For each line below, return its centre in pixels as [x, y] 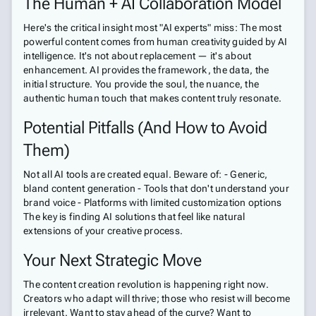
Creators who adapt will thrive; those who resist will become [157, 298]
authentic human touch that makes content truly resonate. [152, 98]
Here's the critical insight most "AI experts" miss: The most [152, 28]
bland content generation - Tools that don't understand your [156, 188]
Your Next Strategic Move [113, 260]
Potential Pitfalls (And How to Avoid [145, 128]
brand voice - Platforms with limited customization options [153, 202]
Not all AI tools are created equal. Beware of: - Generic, [146, 174]
